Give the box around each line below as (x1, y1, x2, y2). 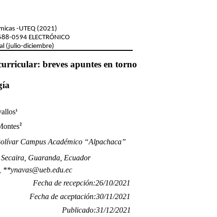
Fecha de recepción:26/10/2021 (33, 179, 130, 187)
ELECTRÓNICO (27, 34, 70, 41)
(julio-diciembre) (6, 43, 54, 50)
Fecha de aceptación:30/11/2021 (30, 192, 130, 201)
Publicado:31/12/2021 (62, 206, 131, 214)
